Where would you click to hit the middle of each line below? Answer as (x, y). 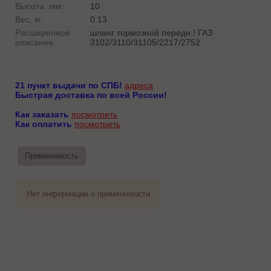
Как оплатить (44, 124)
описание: (35, 42)
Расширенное (43, 32)
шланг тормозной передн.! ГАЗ (151, 32)
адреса (139, 85)
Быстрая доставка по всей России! (91, 95)
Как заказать (42, 114)
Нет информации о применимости (88, 194)
